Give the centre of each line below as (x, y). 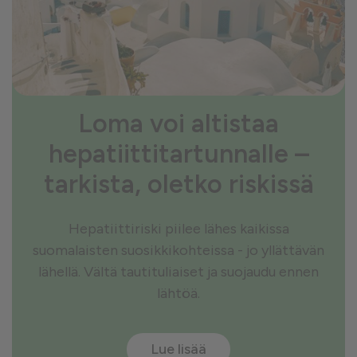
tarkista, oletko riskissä (178, 184)
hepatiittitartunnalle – (178, 154)
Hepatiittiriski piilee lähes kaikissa (178, 229)
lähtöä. (178, 293)
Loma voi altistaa (178, 124)
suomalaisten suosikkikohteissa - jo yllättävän (178, 250)
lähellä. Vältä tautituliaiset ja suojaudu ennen (178, 272)
